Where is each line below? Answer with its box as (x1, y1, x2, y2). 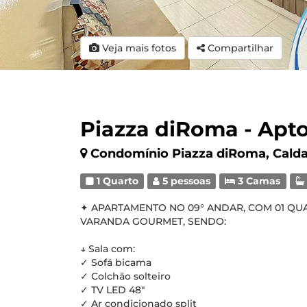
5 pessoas (160, 175, 211, 186)
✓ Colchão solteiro (80, 270, 171, 282)
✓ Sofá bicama (80, 256, 151, 269)
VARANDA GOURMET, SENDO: (80, 215, 226, 228)
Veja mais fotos (99, 42, 176, 54)
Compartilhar (208, 42, 273, 54)
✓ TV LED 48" (80, 284, 145, 296)
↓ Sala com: (80, 243, 135, 255)
